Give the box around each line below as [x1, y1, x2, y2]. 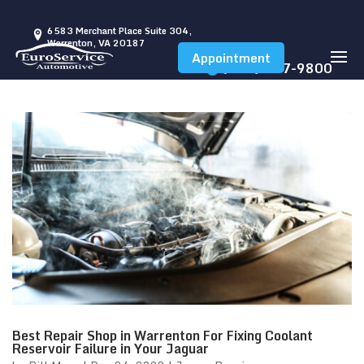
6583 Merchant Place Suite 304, [47, 24, 192, 38]
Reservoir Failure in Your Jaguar [12, 337, 209, 359]
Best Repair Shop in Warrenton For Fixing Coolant [12, 324, 313, 346]
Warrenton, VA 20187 [47, 36, 145, 50]
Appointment [191, 48, 271, 67]
